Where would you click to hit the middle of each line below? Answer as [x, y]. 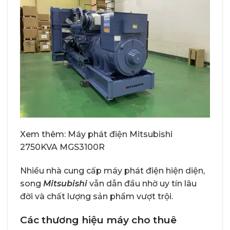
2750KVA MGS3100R [63, 147]
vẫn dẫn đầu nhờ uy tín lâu [143, 184]
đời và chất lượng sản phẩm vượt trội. [97, 197]
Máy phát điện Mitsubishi [120, 135]
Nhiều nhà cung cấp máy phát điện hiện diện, [112, 171]
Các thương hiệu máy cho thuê [98, 219]
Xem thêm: [44, 135]
